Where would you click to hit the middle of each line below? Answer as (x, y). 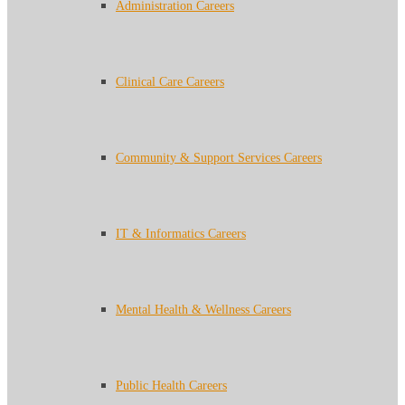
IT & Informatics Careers (181, 234)
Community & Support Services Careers (219, 158)
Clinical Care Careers (170, 82)
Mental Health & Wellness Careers (203, 310)
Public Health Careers (171, 386)
